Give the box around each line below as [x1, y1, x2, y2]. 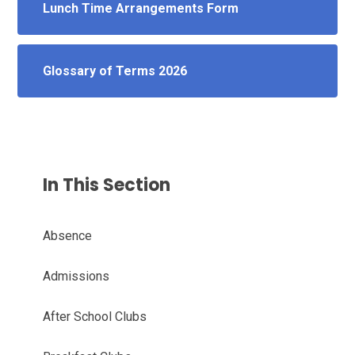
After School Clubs [43, 308, 147, 324]
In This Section [43, 172, 171, 197]
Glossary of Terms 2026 [43, 63, 188, 78]
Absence [43, 227, 93, 243]
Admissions [43, 268, 110, 284]
